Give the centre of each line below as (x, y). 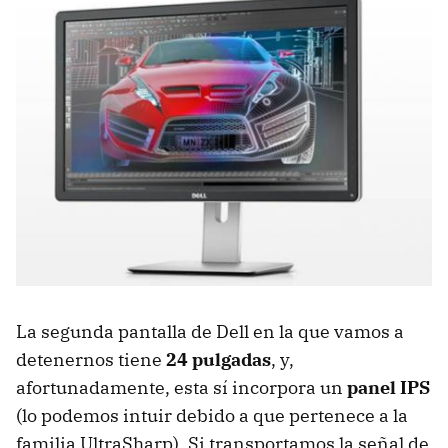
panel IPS (388, 388)
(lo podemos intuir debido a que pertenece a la (212, 416)
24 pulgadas (218, 360)
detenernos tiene (91, 360)
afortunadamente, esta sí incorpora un (181, 388)
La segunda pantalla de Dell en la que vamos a (210, 332)
